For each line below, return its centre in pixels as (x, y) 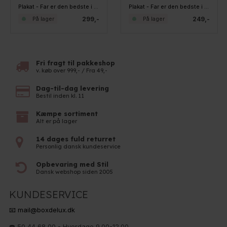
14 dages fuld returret (76, 139)
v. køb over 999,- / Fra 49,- (72, 70)
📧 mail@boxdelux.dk (42, 210)
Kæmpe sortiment (67, 113)
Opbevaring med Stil (72, 164)
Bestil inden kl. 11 (60, 96)
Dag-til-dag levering (73, 88)
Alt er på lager (57, 121)
